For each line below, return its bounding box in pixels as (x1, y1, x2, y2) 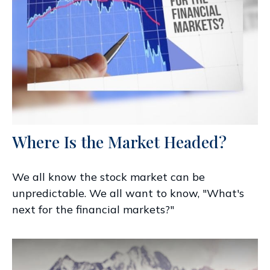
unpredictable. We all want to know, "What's (12, 186, 244, 200)
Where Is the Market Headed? (12, 130, 227, 152)
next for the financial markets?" (12, 202, 174, 216)
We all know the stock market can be (12, 169, 205, 184)
